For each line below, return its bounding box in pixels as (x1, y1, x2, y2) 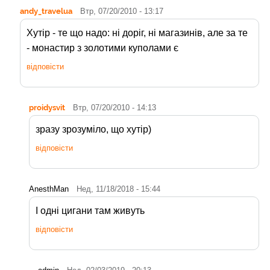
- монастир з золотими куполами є (27, 42, 178, 53)
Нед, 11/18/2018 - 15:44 (77, 184, 160, 193)
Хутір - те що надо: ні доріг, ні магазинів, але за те (27, 27, 248, 38)
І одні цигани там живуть (36, 205, 145, 216)
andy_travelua (20, 5, 72, 16)
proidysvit (29, 102, 65, 112)
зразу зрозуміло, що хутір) (36, 124, 151, 134)
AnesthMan (29, 184, 69, 193)
